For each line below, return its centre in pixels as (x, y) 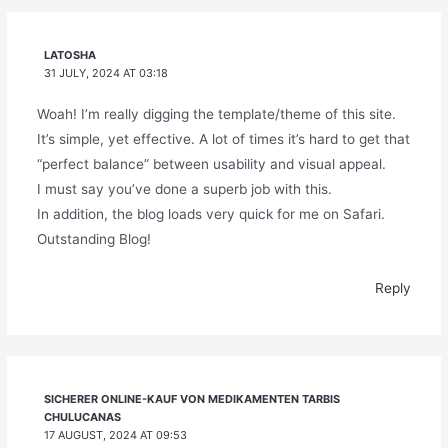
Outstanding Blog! (93, 239)
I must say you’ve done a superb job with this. (184, 189)
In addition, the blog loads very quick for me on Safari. (210, 214)
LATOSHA (70, 55)
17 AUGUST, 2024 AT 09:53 (116, 435)
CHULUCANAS (83, 417)
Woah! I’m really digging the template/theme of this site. (216, 114)
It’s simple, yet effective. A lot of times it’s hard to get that (223, 139)
